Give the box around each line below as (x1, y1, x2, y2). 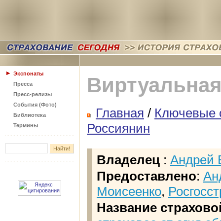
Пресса (13, 81, 33, 87)
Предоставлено (97, 169, 196, 184)
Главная (96, 106, 144, 121)
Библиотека (13, 112, 46, 118)
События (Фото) (13, 102, 57, 108)
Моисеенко (97, 184, 161, 199)
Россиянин (87, 121, 150, 136)
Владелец (97, 152, 163, 168)
